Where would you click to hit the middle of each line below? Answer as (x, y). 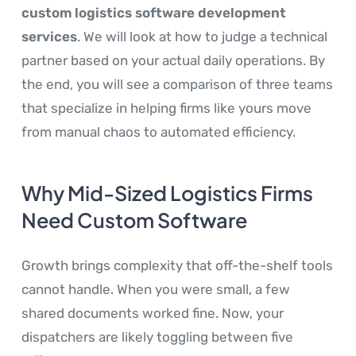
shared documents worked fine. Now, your (153, 313)
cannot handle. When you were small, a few (156, 290)
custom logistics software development (154, 13)
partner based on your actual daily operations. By (173, 61)
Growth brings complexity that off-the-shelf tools (177, 266)
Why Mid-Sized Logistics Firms (167, 193)
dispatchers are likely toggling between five (157, 337)
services (49, 37)
